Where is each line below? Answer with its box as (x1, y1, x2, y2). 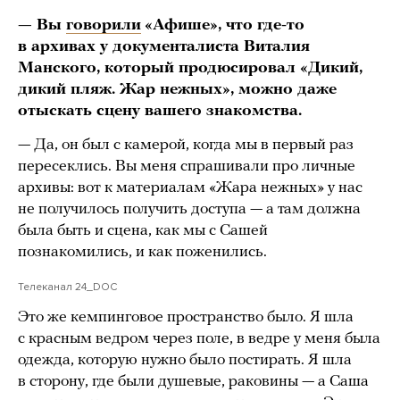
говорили (66, 17, 141, 35)
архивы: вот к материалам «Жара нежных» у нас (18, 179, 362, 197)
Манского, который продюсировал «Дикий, (18, 60, 362, 78)
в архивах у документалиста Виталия (18, 38, 310, 56)
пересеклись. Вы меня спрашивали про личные (18, 158, 355, 176)
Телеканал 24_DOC (18, 280, 117, 294)
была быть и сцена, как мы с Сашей (18, 222, 268, 240)
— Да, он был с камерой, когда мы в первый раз (18, 137, 354, 154)
